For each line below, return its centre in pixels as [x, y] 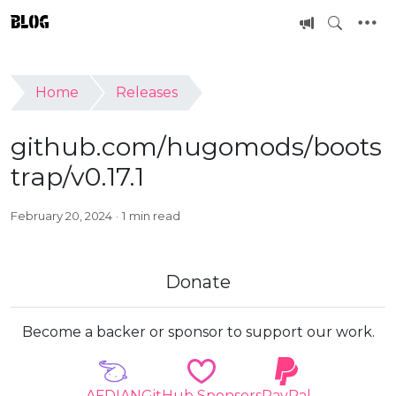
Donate [198, 282]
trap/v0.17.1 [77, 176]
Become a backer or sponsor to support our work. [198, 332]
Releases [147, 92]
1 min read [151, 215]
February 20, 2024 [61, 215]
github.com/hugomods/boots [196, 146]
